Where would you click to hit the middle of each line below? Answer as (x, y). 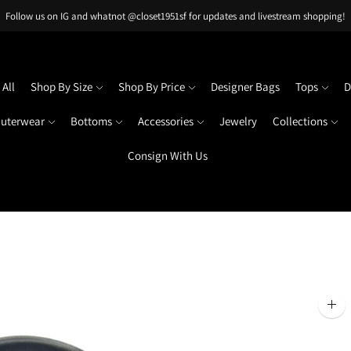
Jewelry (238, 121)
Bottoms (91, 121)
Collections (300, 121)
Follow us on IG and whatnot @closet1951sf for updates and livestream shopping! (175, 16)
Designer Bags (245, 87)
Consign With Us (168, 156)
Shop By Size (61, 87)
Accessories (166, 121)
